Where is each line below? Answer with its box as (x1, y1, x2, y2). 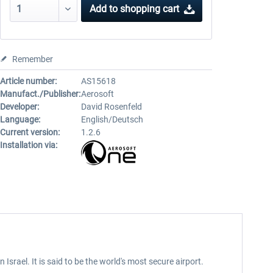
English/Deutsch (80, 115, 143, 124)
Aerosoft (80, 89, 114, 99)
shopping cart (120, 3, 180, 15)
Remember (12, 54, 53, 64)
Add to (90, 3, 118, 15)
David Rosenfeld (80, 102, 142, 112)
